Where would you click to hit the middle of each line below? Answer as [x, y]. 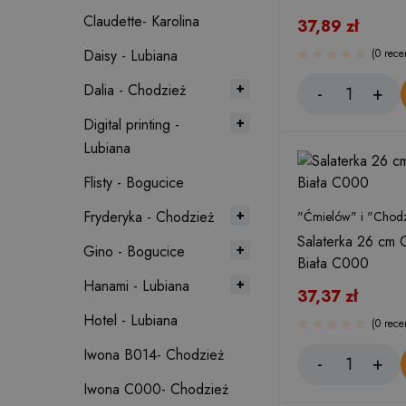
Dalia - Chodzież [135, 90]
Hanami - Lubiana [136, 286]
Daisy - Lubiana [130, 56]
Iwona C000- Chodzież [156, 389]
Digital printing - [131, 125]
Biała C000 [333, 263]
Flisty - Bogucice [134, 183]
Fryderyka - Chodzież [149, 217]
